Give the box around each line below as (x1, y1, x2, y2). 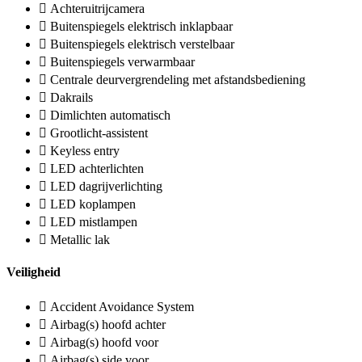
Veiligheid (6, 265, 61, 280)
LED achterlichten (50, 161, 144, 175)
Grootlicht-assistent (50, 125, 148, 140)
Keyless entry (50, 143, 120, 158)
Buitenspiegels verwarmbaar (50, 54, 195, 69)
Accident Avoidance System (50, 299, 194, 314)
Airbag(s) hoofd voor (50, 335, 158, 349)
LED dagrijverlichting (50, 179, 162, 193)
